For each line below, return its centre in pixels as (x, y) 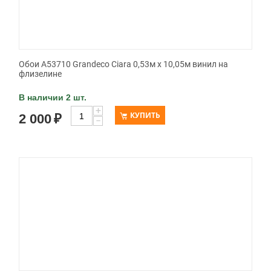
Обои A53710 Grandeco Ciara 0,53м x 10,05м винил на (123, 64)
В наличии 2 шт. (53, 98)
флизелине (40, 74)
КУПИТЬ (145, 116)
